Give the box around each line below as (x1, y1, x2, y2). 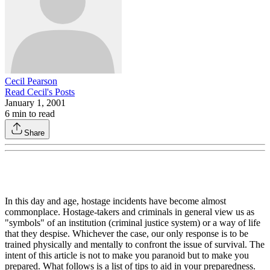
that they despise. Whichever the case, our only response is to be (5, 228, 248, 239)
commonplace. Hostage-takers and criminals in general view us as (5, 207, 254, 217)
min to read (10, 108, 55, 119)
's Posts (47, 87, 75, 97)
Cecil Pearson (5, 76, 57, 86)
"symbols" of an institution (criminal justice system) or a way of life (5, 218, 260, 228)
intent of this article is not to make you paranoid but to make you (5, 250, 249, 260)
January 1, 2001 (5, 98, 66, 108)
